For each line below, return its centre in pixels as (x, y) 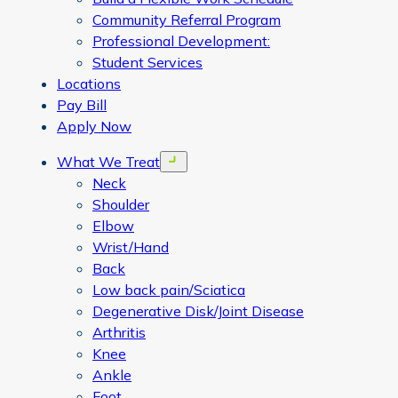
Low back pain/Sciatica (169, 290)
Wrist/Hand (131, 247)
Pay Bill (82, 105)
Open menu (196, 159)
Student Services (147, 62)
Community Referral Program (187, 20)
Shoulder (121, 204)
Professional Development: (181, 41)
